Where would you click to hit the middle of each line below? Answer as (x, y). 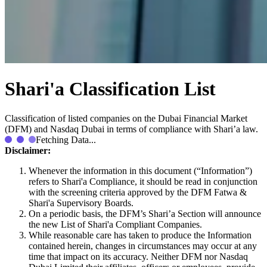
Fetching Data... (66, 139)
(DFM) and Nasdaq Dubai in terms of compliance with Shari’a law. (131, 129)
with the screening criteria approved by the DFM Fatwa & (138, 192)
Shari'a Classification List (110, 89)
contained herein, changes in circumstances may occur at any (143, 246)
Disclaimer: (28, 150)
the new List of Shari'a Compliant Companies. (115, 224)
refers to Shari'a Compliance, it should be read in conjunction (143, 181)
